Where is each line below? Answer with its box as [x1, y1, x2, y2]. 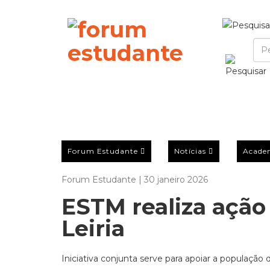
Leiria [61, 215, 125, 242]
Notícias [174, 146, 207, 155]
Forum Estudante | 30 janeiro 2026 [61, 174, 208, 185]
